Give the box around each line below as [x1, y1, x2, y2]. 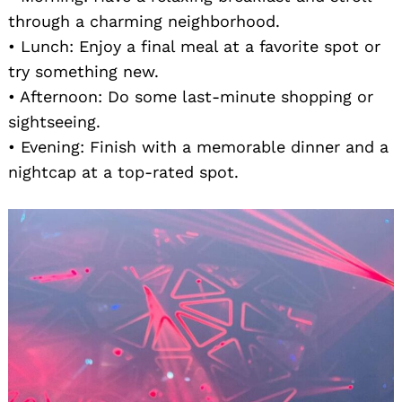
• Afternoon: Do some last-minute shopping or [8, 86, 373, 106]
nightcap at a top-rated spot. [8, 162, 239, 181]
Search [46, 175, 77, 187]
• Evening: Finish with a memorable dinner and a [8, 136, 389, 156]
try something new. [8, 61, 159, 81]
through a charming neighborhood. [8, 11, 280, 31]
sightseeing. [8, 111, 100, 131]
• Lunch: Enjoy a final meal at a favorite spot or [8, 36, 380, 56]
